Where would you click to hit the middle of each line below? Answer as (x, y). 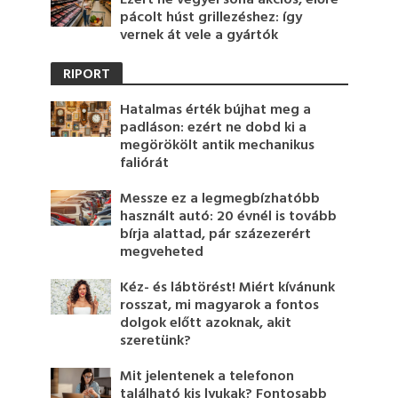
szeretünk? (156, 341)
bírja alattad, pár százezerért (216, 234)
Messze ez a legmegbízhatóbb (220, 199)
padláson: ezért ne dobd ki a (214, 127)
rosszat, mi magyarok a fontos (220, 305)
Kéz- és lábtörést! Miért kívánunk (228, 287)
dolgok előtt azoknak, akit (206, 323)
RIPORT (86, 74)
